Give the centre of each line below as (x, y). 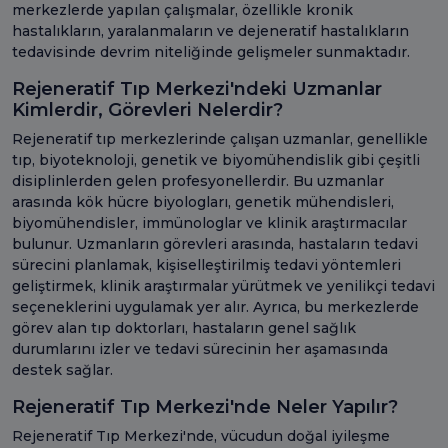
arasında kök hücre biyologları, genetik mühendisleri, (203, 201)
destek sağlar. (62, 369)
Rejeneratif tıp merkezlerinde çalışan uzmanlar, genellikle (220, 138)
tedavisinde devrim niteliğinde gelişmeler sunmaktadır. (211, 51)
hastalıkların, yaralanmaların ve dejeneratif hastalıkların (210, 30)
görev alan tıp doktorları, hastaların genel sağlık (184, 327)
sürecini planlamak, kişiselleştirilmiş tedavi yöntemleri (206, 264)
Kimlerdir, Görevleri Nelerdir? (147, 109)
